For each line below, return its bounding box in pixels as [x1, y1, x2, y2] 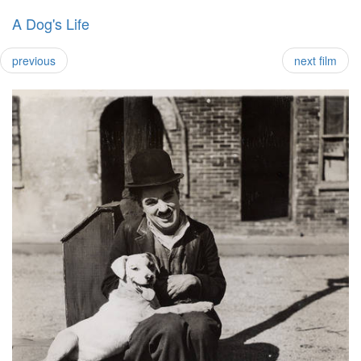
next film [294, 52, 337, 69]
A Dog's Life [12, 13, 89, 35]
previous [12, 52, 56, 69]
